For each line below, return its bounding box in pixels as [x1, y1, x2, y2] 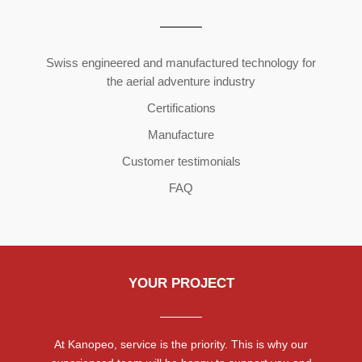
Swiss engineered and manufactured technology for [46, 56, 316, 70]
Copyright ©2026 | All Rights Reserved [96, 29, 266, 41]
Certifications [146, 101, 216, 116]
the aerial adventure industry [107, 74, 255, 89]
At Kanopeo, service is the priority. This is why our [54, 338, 308, 351]
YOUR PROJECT [128, 276, 234, 292]
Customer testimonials [121, 154, 241, 169]
